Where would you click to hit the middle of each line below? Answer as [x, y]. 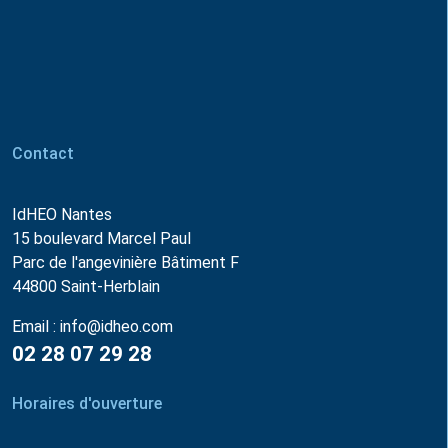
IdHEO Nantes [62, 215]
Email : [36, 327]
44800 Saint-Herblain [86, 287]
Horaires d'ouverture [87, 404]
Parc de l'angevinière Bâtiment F [125, 263]
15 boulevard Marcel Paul [101, 239]
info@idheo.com [116, 327]
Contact [43, 154]
